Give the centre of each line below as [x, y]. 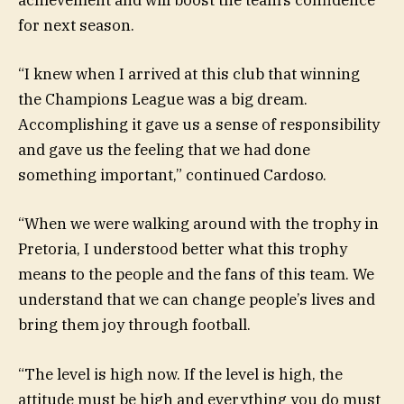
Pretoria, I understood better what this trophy [183, 249]
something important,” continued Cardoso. [172, 175]
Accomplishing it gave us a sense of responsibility [199, 125]
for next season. [76, 26]
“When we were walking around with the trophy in [198, 224]
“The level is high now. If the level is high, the [180, 374]
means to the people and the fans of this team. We [196, 275]
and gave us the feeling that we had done [164, 150]
